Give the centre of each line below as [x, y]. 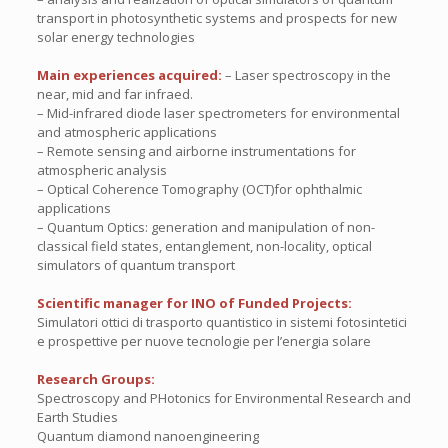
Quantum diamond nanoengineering [147, 435]
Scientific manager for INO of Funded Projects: [194, 302]
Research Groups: [95, 378]
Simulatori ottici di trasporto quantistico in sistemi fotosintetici [221, 321]
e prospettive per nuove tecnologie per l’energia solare [203, 340]
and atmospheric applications [126, 131]
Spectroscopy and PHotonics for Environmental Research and [223, 397]
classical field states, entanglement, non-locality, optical [204, 245]
